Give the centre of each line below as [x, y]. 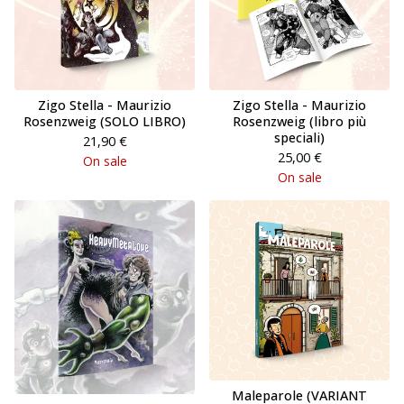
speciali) [299, 137]
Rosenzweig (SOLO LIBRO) [105, 121]
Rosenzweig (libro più [299, 121]
